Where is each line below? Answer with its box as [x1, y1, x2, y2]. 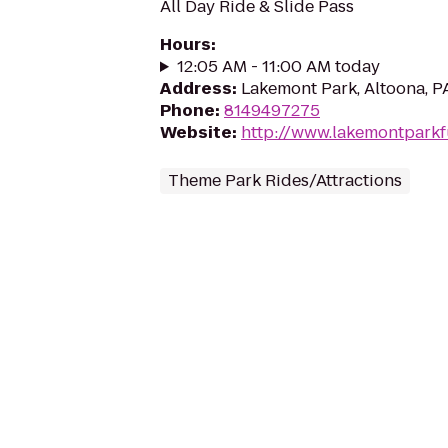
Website [160, 121, 232, 144]
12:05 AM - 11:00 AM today [176, 55, 380, 78]
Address [160, 77, 232, 100]
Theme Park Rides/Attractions [168, 169, 402, 192]
